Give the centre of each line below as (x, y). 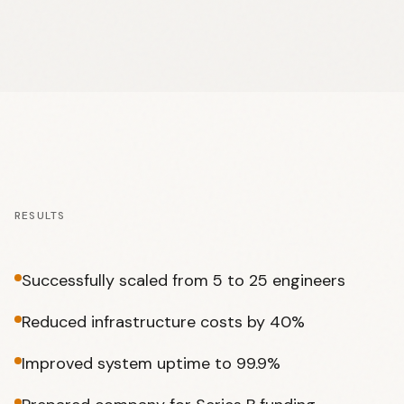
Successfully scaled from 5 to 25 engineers (184, 280)
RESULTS (40, 216)
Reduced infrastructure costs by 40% (163, 322)
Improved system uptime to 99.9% (151, 363)
